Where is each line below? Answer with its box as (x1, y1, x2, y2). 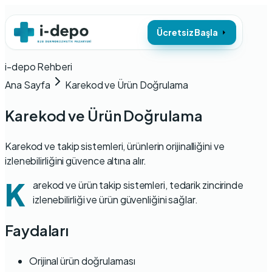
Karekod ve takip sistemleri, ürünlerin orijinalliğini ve (5, 139, 225, 152)
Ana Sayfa (5, 78, 51, 91)
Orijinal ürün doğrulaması (29, 254, 135, 267)
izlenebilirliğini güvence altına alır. (5, 154, 147, 167)
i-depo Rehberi (5, 60, 72, 73)
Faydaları (5, 220, 69, 239)
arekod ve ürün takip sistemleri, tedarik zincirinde (32, 178, 244, 191)
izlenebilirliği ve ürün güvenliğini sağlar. (32, 192, 198, 206)
